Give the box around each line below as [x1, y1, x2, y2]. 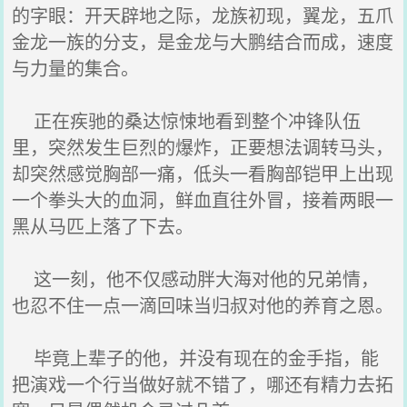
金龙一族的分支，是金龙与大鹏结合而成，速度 [12, 28, 394, 55]
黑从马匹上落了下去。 [12, 213, 194, 239]
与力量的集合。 [12, 55, 140, 81]
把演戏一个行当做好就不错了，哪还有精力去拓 [12, 371, 394, 397]
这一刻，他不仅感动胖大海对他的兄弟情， [12, 265, 380, 292]
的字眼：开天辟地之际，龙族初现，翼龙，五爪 [12, 2, 394, 28]
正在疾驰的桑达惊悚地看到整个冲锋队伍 [12, 107, 362, 134]
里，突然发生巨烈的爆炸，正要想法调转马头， [12, 134, 394, 160]
